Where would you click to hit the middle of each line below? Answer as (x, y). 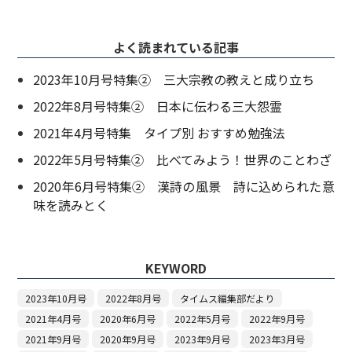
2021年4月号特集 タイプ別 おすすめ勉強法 (159, 133)
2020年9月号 (128, 339)
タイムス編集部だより (227, 299)
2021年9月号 (53, 339)
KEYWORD (176, 268)
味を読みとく (71, 205)
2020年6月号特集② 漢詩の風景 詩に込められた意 (184, 187)
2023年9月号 (203, 339)
